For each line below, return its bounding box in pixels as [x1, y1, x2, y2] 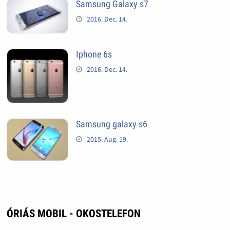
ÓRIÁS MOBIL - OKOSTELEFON [6, 207, 141, 220]
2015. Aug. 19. [86, 135, 128, 144]
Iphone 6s [75, 49, 112, 60]
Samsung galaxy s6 [75, 119, 147, 130]
